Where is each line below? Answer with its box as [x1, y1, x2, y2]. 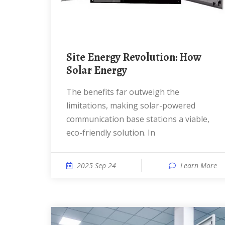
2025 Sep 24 [77, 161, 116, 170]
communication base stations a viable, [66, 114, 209, 125]
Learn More [180, 161, 217, 170]
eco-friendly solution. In [66, 127, 155, 138]
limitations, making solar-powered [66, 100, 195, 111]
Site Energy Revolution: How [66, 50, 72, 65]
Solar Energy [66, 63, 127, 78]
